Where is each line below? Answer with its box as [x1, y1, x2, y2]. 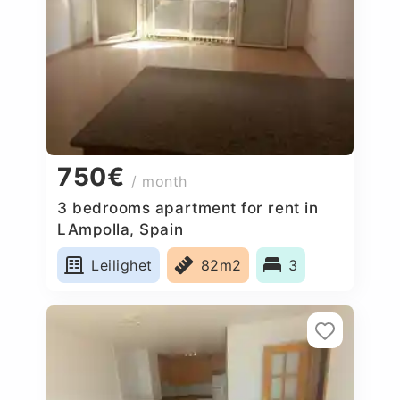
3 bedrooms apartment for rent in [57, 198, 319, 217]
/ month [131, 172, 187, 191]
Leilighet [91, 255, 153, 274]
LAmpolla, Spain [57, 220, 184, 238]
